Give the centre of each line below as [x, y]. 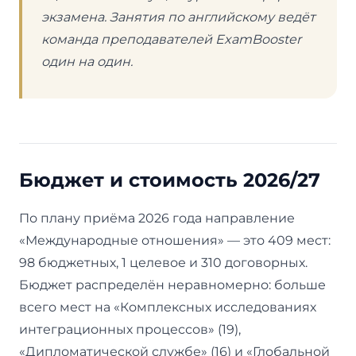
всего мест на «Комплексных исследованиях [168, 307]
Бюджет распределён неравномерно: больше [172, 284]
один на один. [87, 61]
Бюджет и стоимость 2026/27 [170, 180]
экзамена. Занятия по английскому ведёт [178, 17]
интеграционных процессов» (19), [130, 329]
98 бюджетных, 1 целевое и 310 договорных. [163, 262]
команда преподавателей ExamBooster [171, 39]
